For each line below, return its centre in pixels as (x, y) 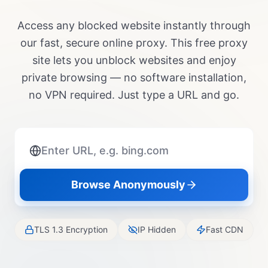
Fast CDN (225, 229)
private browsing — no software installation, (134, 77)
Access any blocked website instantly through (134, 25)
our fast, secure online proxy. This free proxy (134, 43)
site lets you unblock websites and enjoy (134, 60)
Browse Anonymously (128, 185)
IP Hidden (157, 229)
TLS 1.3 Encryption (71, 229)
